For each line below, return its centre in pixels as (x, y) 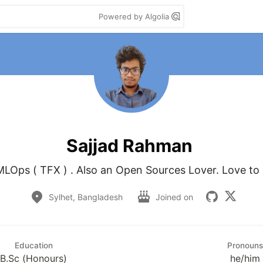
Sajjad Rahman (129, 145)
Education (33, 245)
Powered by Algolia (135, 16)
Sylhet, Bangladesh (86, 197)
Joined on (176, 197)
